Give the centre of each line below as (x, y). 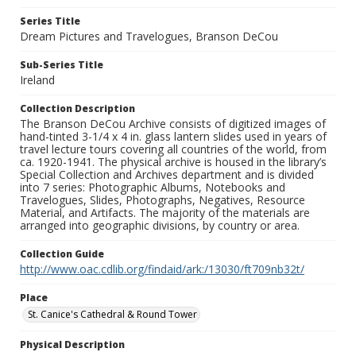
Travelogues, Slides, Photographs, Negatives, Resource (163, 200)
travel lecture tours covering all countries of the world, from (173, 149)
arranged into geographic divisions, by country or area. (160, 226)
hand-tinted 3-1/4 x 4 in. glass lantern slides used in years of (173, 137)
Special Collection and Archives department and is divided (167, 175)
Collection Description (77, 109)
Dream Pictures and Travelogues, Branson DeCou (149, 37)
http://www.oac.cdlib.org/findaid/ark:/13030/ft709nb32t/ (162, 269)
